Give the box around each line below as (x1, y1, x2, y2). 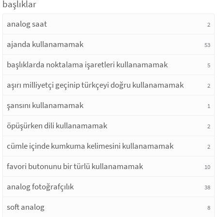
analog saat (7, 18, 47, 29)
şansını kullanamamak (7, 100, 83, 110)
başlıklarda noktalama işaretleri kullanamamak (7, 59, 168, 70)
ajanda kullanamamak (7, 39, 83, 49)
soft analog (7, 201, 45, 212)
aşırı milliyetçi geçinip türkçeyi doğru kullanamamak (7, 79, 184, 90)
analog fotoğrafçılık (7, 181, 74, 192)
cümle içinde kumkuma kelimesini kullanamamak (7, 140, 173, 151)
